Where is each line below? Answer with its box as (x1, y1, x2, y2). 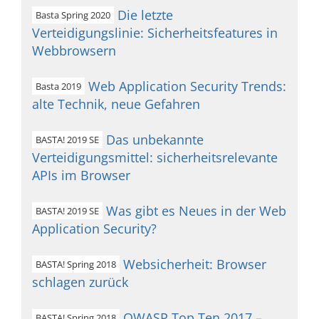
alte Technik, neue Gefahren (32, 95, 200, 113)
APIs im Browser (32, 167, 130, 184)
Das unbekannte (106, 131, 204, 148)
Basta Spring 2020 (36, 9, 110, 21)
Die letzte (117, 6, 173, 23)
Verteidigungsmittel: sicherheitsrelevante (32, 149, 278, 166)
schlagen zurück (32, 273, 128, 291)
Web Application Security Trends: (88, 78, 286, 95)
